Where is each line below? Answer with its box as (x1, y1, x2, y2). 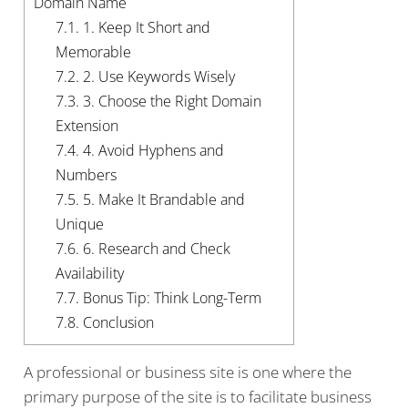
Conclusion (78, 312, 154, 332)
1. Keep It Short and (78, 17, 210, 37)
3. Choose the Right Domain (78, 91, 261, 111)
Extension (55, 116, 118, 136)
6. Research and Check (78, 239, 230, 259)
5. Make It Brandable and (78, 189, 245, 209)
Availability (55, 263, 124, 283)
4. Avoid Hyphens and (78, 140, 224, 160)
